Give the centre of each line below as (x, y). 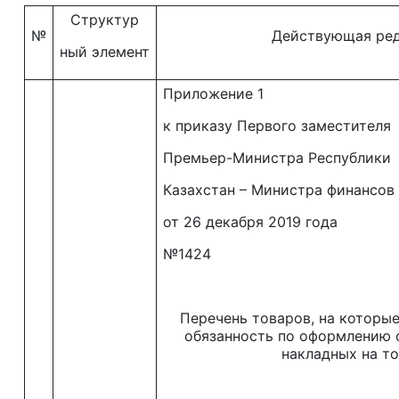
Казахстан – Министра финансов (279, 190)
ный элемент (105, 52)
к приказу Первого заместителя (277, 126)
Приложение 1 (213, 94)
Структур (105, 20)
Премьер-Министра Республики (277, 158)
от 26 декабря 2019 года (250, 222)
